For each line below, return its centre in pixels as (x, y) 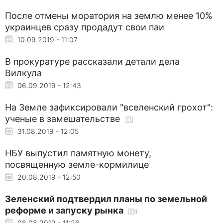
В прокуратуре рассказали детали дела (92, 61)
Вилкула (23, 73)
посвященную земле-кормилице (77, 164)
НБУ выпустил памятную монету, (78, 153)
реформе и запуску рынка (65, 210)
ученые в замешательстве (64, 118)
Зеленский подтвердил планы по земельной (106, 199)
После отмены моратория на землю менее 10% (109, 15)
